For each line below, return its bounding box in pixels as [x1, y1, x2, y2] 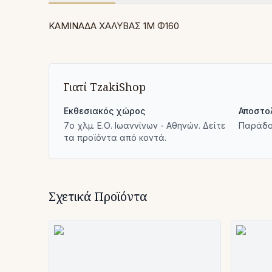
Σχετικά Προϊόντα [49, 188, 148, 205]
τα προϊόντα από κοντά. [64, 132, 166, 143]
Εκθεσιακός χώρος [64, 106, 145, 116]
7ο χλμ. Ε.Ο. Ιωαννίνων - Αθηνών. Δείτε [64, 120, 226, 131]
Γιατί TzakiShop [64, 80, 146, 94]
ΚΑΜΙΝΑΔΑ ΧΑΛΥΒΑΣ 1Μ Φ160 [49, 20, 179, 32]
